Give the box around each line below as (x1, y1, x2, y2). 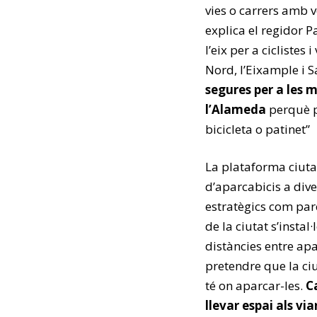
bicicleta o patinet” (205, 121, 310, 137)
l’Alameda (205, 101, 266, 117)
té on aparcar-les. (205, 277, 306, 294)
